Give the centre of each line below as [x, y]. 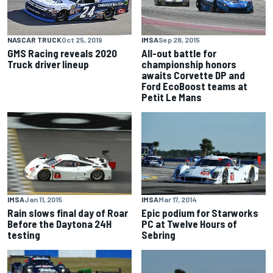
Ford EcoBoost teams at [194, 86]
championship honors [189, 64]
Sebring [158, 235]
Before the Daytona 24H [59, 224]
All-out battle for [179, 53]
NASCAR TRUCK [34, 40]
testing [24, 235]
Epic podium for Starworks [200, 213]
